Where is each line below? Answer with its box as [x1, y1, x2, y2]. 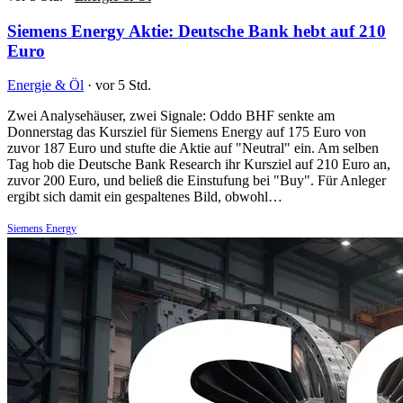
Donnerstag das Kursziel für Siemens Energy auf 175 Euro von [7, 124, 366, 140]
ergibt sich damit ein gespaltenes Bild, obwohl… [7, 189, 282, 205]
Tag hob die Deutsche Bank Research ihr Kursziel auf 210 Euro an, [7, 157, 390, 173]
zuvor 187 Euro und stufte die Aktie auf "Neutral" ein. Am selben [7, 140, 379, 157]
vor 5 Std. [95, 77, 151, 94]
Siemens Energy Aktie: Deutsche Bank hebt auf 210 [7, 21, 386, 40]
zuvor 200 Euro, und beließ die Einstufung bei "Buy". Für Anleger [7, 173, 386, 189]
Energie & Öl [7, 77, 84, 94]
